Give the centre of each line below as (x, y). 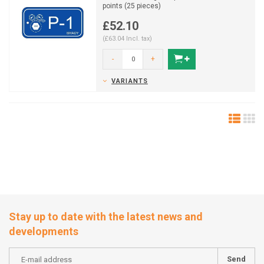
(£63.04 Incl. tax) (127, 39)
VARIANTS (130, 81)
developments (44, 231)
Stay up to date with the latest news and (106, 217)
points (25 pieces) (132, 6)
